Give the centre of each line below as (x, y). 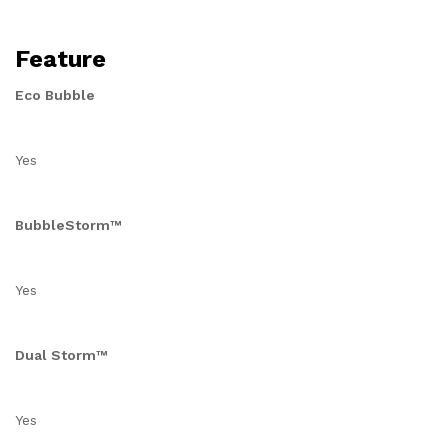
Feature (60, 59)
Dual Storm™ (61, 355)
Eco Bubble (55, 95)
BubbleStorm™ (68, 225)
